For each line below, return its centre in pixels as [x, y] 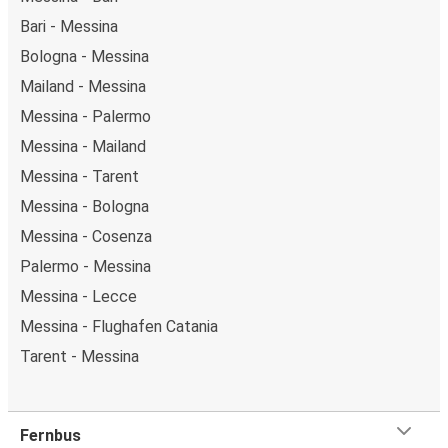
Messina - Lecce [78, 296]
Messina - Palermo [85, 116]
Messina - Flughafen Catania [119, 326]
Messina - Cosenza [86, 236]
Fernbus [50, 435]
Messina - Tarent [79, 176]
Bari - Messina [69, 26]
